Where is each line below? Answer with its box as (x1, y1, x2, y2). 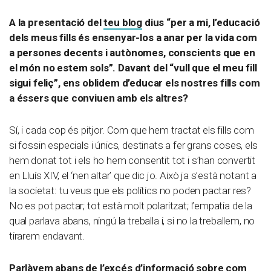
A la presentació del (9, 16, 104, 28)
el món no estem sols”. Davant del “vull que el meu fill (9, 61, 257, 74)
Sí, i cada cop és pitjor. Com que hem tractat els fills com (9, 123, 254, 136)
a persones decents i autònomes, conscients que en (9, 46, 255, 59)
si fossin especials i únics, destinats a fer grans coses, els (9, 139, 258, 151)
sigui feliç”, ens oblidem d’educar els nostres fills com (9, 76, 260, 89)
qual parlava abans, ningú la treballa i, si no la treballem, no (9, 214, 255, 227)
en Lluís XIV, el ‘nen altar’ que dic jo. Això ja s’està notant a (9, 169, 257, 181)
